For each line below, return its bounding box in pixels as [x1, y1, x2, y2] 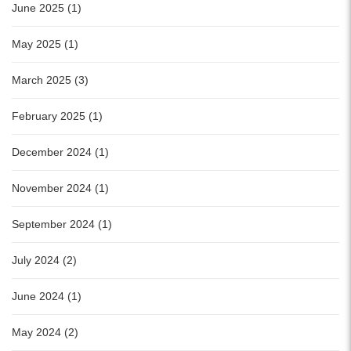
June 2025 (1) [12, 2, 81, 15]
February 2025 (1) [12, 110, 103, 123]
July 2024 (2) [12, 254, 77, 267]
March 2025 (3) [12, 74, 89, 87]
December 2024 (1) [12, 146, 109, 159]
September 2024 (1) [12, 218, 112, 231]
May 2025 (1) [12, 38, 78, 51]
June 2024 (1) [12, 290, 81, 303]
